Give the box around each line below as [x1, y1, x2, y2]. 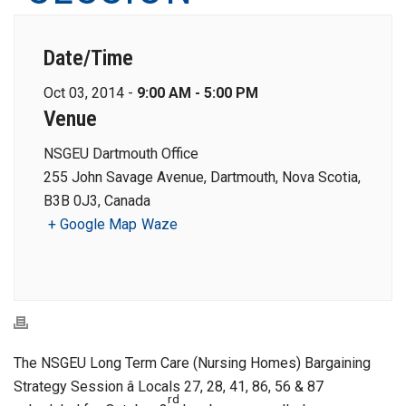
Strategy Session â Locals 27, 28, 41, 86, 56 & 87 [14, 378, 324, 395]
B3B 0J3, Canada [43, 192, 150, 209]
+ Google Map [48, 216, 137, 233]
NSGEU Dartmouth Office [43, 145, 198, 162]
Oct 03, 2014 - [43, 84, 137, 101]
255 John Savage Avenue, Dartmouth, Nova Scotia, [43, 169, 361, 186]
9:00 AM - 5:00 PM [137, 84, 258, 101]
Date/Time [43, 45, 133, 71]
